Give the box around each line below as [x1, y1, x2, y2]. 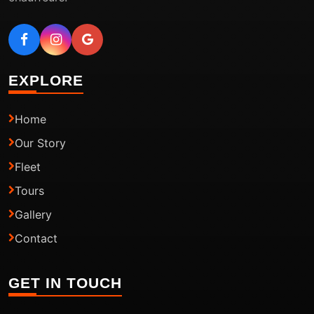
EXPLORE [8, 72, 83, 89]
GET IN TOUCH [8, 275, 122, 292]
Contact [15, 231, 57, 246]
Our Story [15, 136, 66, 151]
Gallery [15, 207, 52, 222]
